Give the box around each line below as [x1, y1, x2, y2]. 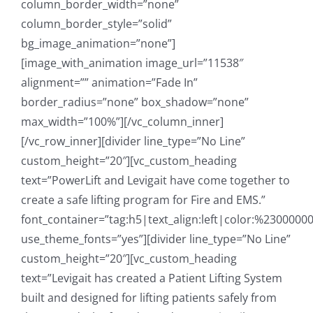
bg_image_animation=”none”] [21, 35, 175, 51]
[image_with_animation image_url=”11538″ [21, 54, 243, 71]
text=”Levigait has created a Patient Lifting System [21, 270, 282, 286]
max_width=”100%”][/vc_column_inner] [21, 113, 224, 129]
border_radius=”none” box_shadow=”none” [21, 94, 249, 110]
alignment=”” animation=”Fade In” [21, 74, 198, 90]
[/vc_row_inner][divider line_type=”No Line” [21, 133, 245, 149]
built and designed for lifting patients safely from [21, 289, 277, 305]
